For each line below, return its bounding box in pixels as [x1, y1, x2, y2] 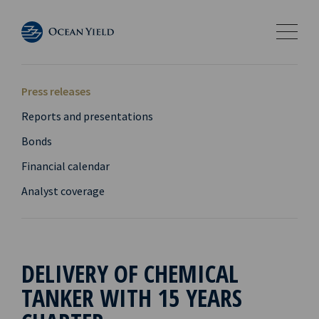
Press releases [21, 84, 90, 98]
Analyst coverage [21, 184, 105, 198]
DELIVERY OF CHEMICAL [21, 257, 239, 290]
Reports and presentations [21, 109, 153, 123]
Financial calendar [21, 159, 110, 173]
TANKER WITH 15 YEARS [21, 281, 242, 314]
